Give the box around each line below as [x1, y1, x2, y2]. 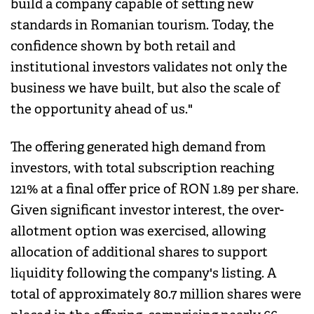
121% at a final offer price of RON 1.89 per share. [11, 180, 299, 198]
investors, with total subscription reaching [11, 159, 274, 177]
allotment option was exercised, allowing [11, 222, 266, 240]
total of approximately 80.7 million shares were [11, 285, 301, 303]
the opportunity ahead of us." [11, 100, 193, 118]
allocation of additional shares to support [11, 243, 268, 261]
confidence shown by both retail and [11, 37, 235, 55]
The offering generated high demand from [11, 138, 266, 156]
